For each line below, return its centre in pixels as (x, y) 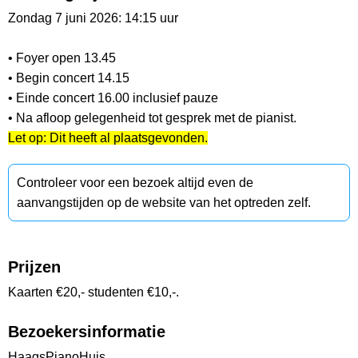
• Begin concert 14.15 (69, 78)
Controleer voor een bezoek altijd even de (135, 183)
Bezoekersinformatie (87, 332)
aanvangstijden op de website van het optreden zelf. (164, 203)
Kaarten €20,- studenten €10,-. (93, 292)
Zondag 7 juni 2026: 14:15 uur (93, 18)
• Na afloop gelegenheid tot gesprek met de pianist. (152, 118)
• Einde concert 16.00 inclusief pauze (113, 98)
